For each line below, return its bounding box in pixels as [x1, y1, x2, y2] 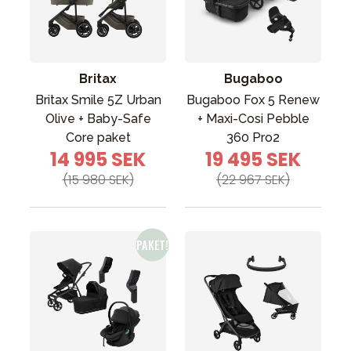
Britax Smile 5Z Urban [34, 92, 161, 107]
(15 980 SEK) [62, 171, 134, 189]
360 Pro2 [226, 130, 280, 145]
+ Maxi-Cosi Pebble [197, 111, 309, 126]
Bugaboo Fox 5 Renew [186, 92, 320, 107]
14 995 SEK [50, 147, 146, 172]
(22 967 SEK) [216, 171, 290, 189]
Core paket [65, 130, 131, 145]
